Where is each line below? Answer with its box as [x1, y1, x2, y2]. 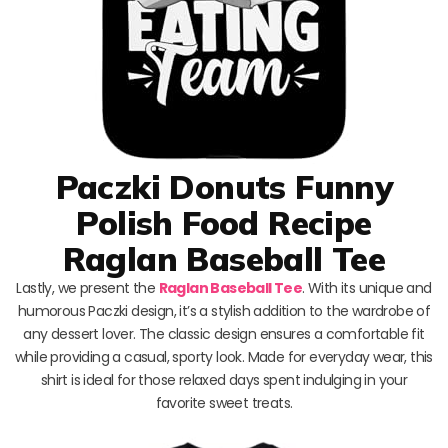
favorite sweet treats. [155, 393, 293, 414]
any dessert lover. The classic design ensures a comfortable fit [23, 324, 425, 345]
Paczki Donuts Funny [55, 166, 393, 208]
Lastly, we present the [16, 278, 159, 299]
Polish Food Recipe [76, 202, 372, 244]
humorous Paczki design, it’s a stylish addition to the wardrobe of [17, 301, 431, 322]
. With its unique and [302, 278, 432, 299]
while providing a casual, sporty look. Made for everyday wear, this [15, 347, 433, 368]
